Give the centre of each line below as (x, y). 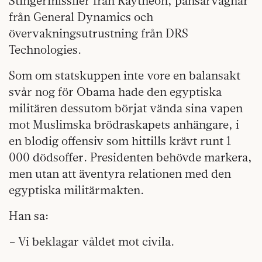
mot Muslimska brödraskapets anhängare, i (124, 125)
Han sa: (29, 216)
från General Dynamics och (81, 17)
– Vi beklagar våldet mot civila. (92, 242)
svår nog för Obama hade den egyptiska (115, 92)
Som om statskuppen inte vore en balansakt (125, 75)
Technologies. (45, 50)
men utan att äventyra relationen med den (120, 174)
